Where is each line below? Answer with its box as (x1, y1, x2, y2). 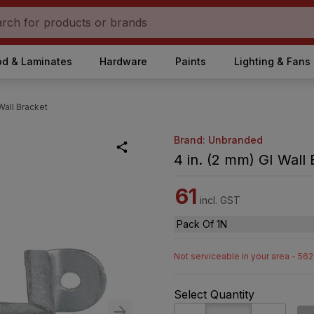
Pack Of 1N (177, 218, 227, 230)
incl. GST (200, 194, 240, 206)
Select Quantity (174, 287, 254, 301)
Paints (175, 55, 206, 67)
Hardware (100, 55, 148, 67)
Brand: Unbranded (174, 134, 263, 146)
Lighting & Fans (233, 55, 310, 67)
